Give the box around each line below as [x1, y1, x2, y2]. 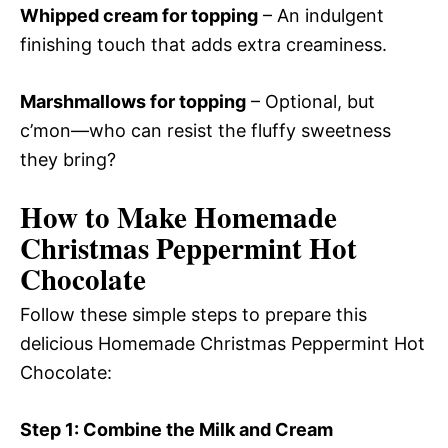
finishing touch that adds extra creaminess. [20, 34, 387, 56]
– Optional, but [246, 91, 375, 113]
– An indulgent [258, 5, 384, 27]
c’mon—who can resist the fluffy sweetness [20, 120, 391, 142]
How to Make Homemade [20, 196, 337, 239]
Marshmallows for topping [20, 91, 246, 113]
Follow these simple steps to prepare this [20, 304, 367, 326]
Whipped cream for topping [20, 5, 258, 27]
